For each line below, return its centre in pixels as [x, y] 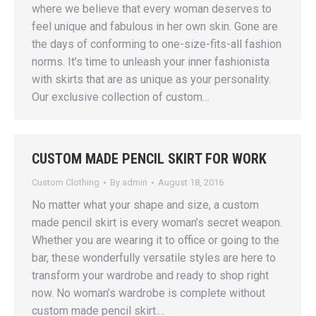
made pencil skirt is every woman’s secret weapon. [157, 223]
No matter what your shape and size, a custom [145, 205]
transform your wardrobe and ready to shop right [150, 275]
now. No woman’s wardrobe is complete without [148, 293]
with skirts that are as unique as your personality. [151, 79]
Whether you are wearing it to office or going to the [156, 240]
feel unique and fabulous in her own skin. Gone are [155, 26]
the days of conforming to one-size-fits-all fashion [157, 44]
